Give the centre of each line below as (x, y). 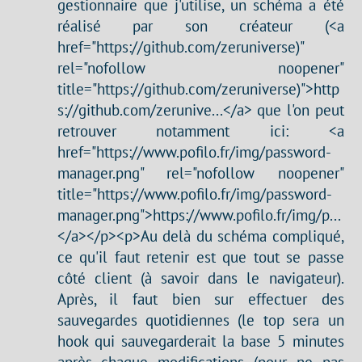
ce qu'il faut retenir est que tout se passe (200, 257)
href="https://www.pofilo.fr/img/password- (194, 152)
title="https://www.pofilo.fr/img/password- (194, 194)
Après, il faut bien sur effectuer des (200, 299)
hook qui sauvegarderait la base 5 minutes (200, 341)
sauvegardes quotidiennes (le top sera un (200, 320)
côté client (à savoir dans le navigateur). (200, 278)
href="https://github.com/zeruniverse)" (181, 47)
